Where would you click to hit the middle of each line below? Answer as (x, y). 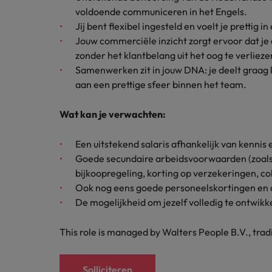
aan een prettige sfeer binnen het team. (161, 84)
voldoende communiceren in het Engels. (161, 12)
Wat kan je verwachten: (113, 114)
